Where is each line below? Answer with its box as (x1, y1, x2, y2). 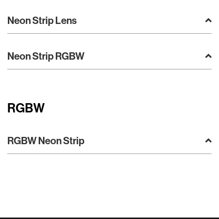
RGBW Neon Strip (7, 134, 85, 147)
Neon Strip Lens (7, 14, 77, 26)
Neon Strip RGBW (7, 50, 85, 62)
